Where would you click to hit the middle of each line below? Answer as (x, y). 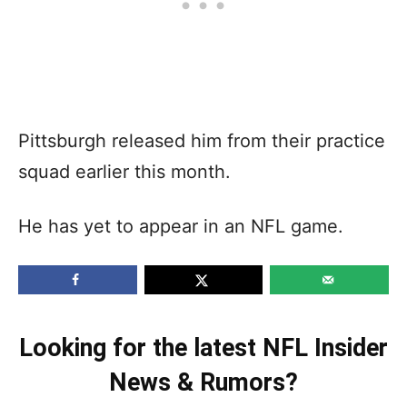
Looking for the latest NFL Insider (203, 347)
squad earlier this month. (124, 171)
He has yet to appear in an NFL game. (181, 226)
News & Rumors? (203, 382)
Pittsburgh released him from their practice (202, 140)
